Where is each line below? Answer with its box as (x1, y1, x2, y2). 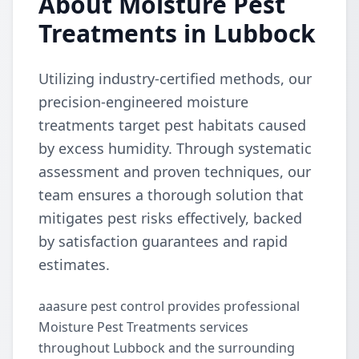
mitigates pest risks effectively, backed (38, 208, 302, 228)
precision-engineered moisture (38, 92, 248, 111)
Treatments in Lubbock (38, 17, 316, 50)
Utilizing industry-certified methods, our (38, 69, 312, 88)
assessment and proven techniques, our (38, 162, 311, 181)
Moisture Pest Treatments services (38, 318, 248, 336)
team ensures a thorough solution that (38, 185, 304, 204)
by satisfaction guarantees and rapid (38, 232, 288, 251)
